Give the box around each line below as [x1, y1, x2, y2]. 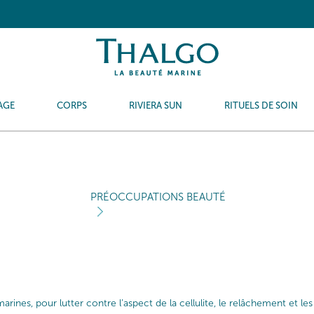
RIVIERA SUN [128, 100, 182, 111]
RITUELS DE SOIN [224, 100, 298, 111]
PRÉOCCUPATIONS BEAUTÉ [90, 191, 226, 203]
